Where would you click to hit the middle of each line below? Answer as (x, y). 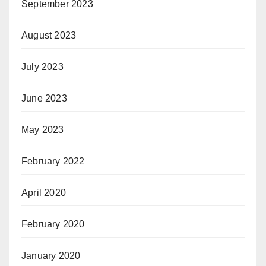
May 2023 (43, 130)
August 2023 (49, 36)
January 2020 (51, 256)
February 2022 (53, 161)
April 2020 (44, 193)
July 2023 (42, 67)
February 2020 (53, 224)
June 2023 (44, 99)
